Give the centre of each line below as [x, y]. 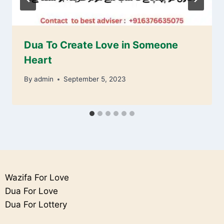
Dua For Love [31, 191]
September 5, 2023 [95, 79]
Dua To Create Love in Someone [101, 45]
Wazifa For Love [37, 177]
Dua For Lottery [36, 204]
